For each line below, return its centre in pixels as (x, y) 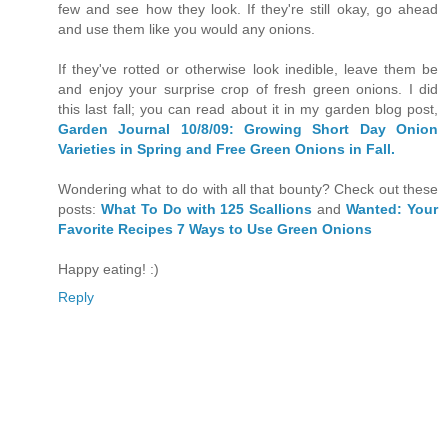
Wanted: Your (392, 208)
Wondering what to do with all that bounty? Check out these (248, 188)
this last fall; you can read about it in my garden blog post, (248, 108)
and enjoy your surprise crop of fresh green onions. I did (248, 88)
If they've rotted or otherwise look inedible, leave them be (248, 68)
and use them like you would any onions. (186, 28)
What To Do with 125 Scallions (206, 208)
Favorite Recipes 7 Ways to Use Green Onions (215, 228)
